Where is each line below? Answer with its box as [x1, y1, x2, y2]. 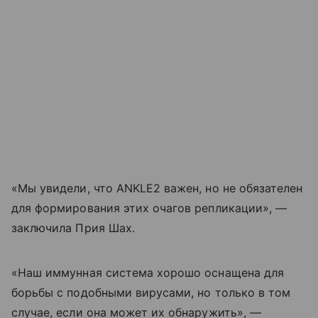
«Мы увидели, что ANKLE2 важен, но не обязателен [11, 180, 303, 195]
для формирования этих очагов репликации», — [11, 200, 287, 215]
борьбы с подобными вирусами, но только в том [11, 285, 291, 300]
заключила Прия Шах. [11, 220, 135, 235]
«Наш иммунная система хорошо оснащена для [11, 265, 284, 280]
